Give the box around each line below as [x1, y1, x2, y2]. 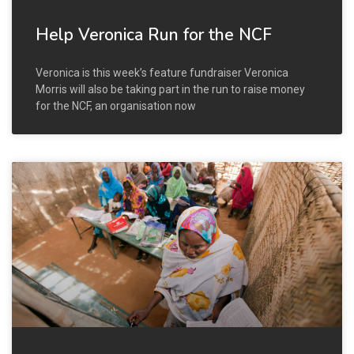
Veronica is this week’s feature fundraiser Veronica [36, 66, 288, 79]
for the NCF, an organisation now [36, 99, 196, 112]
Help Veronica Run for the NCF [36, 23, 272, 46]
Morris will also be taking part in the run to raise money [36, 82, 305, 96]
